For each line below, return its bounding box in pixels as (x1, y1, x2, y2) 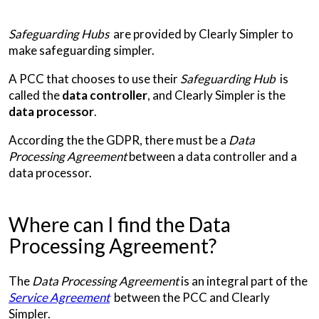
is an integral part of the (179, 273, 308, 289)
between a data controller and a (127, 148, 297, 164)
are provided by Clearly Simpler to (109, 26, 293, 41)
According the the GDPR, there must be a (9, 132, 229, 147)
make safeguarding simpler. (9, 42, 155, 58)
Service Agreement (9, 290, 110, 305)
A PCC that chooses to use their (9, 70, 180, 86)
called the (9, 87, 62, 103)
